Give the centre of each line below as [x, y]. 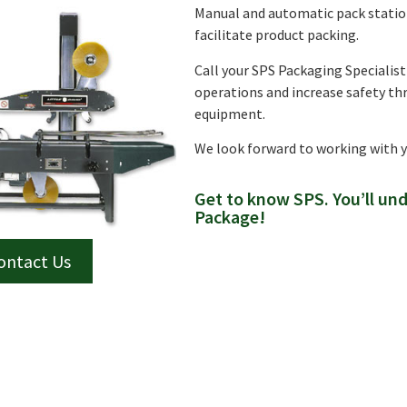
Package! [230, 217]
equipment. [232, 113]
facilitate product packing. [277, 35]
